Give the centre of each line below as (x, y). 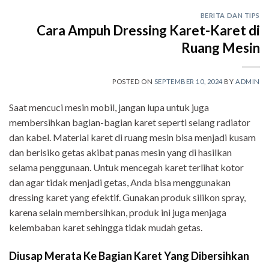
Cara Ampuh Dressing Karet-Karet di (148, 31)
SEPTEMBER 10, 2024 (188, 82)
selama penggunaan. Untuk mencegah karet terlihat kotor (126, 168)
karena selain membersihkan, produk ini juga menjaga (118, 213)
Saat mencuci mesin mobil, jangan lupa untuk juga (109, 107)
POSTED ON (133, 82)
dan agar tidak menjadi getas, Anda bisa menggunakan (120, 183)
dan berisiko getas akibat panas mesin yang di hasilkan (120, 153)
